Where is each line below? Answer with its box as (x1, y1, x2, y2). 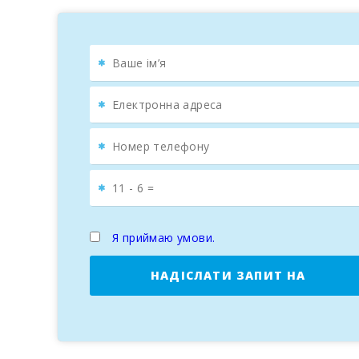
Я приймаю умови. (112, 230, 216, 245)
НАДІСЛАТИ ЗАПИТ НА (151, 268, 306, 283)
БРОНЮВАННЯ (180, 308, 276, 323)
